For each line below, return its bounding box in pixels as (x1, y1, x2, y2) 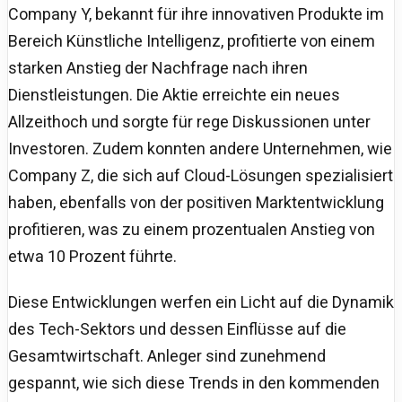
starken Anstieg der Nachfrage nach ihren (8, 57, 308, 77)
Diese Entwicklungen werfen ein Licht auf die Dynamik (8, 292, 394, 311)
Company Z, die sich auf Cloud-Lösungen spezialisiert (8, 165, 393, 185)
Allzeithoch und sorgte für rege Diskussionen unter (8, 111, 371, 131)
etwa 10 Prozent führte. (8, 246, 177, 266)
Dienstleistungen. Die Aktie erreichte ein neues (8, 84, 340, 104)
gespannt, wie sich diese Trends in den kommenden (8, 372, 380, 392)
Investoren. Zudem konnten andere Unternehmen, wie (8, 138, 392, 158)
